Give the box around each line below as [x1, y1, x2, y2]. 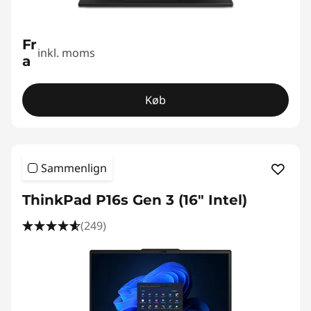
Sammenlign [41, 160, 107, 176]
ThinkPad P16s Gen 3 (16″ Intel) [22, 192, 247, 208]
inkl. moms [37, 45, 96, 60]
